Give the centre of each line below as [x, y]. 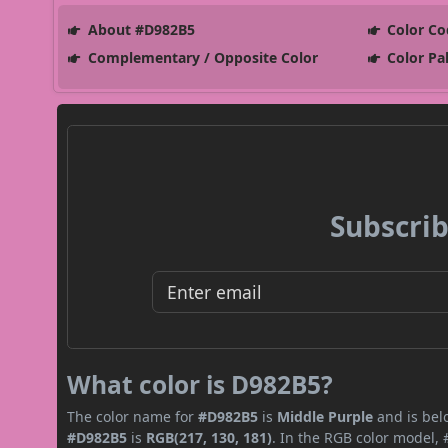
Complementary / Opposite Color [200, 57]
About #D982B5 [139, 29]
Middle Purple [325, 416]
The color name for [133, 416]
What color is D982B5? [200, 384]
